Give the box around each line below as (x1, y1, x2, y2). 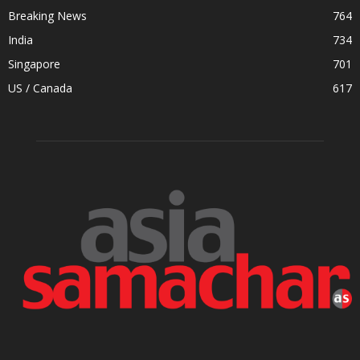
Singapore (8, 55, 60, 72)
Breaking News (8, 7, 87, 23)
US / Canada (8, 80, 72, 96)
